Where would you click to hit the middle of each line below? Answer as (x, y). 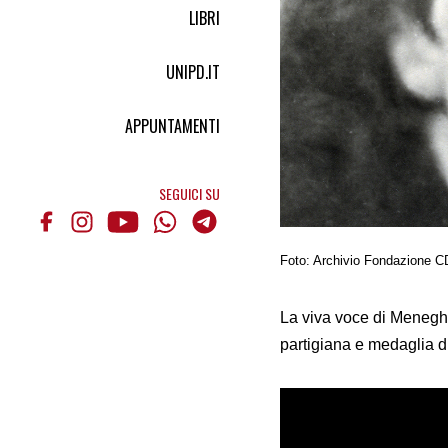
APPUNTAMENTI (172, 125)
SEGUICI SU (189, 193)
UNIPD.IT (193, 71)
